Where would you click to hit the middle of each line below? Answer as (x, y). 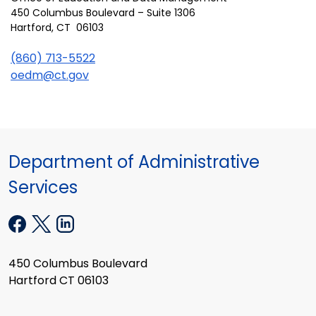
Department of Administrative (134, 162)
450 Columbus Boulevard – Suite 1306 (103, 12)
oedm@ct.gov (50, 75)
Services (43, 187)
